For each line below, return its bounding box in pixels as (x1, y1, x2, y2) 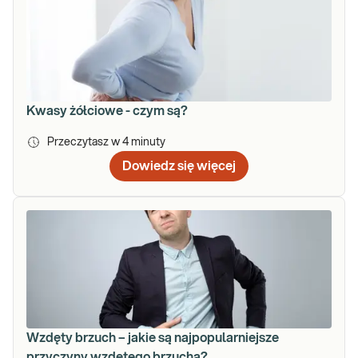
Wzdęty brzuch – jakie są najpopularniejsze (26, 332, 279, 345)
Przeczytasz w (47, 137, 122, 149)
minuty (131, 137, 165, 149)
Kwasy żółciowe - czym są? (26, 105, 188, 118)
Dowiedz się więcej (122, 160, 236, 173)
